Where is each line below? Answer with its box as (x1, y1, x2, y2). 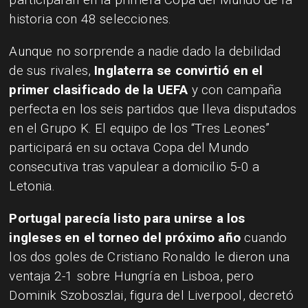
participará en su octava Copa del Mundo (9, 139, 250, 155)
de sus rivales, (9, 62, 95, 78)
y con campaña (188, 81, 282, 98)
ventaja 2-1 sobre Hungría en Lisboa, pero (9, 267, 254, 284)
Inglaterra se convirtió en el (94, 62, 263, 78)
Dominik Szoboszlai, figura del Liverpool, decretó (9, 287, 294, 303)
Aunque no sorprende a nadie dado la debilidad (9, 43, 281, 59)
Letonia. (9, 177, 55, 194)
